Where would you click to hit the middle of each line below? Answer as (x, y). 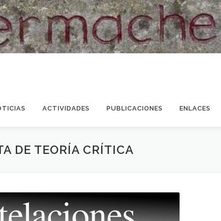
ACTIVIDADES (66, 108)
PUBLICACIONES (135, 108)
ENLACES (195, 108)
